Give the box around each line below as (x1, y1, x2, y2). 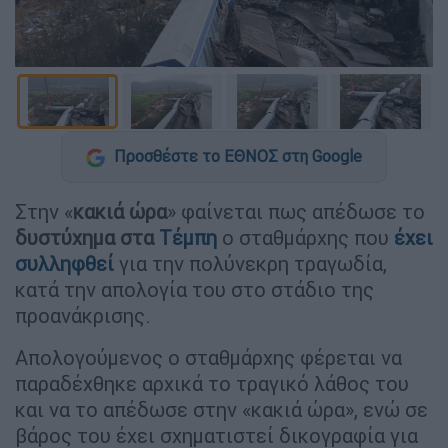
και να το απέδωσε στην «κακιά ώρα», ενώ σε (15, 396, 428, 422)
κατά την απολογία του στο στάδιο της (15, 276, 374, 302)
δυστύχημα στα (15, 224, 159, 250)
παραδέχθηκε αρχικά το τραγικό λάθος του (15, 370, 409, 396)
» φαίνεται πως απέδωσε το (167, 198, 425, 224)
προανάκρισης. (15, 302, 151, 328)
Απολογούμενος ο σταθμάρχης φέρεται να (15, 344, 402, 370)
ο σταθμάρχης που (222, 224, 394, 250)
